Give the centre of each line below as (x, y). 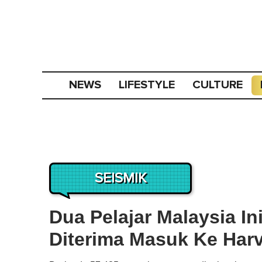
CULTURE (217, 85)
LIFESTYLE (146, 85)
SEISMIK (120, 178)
